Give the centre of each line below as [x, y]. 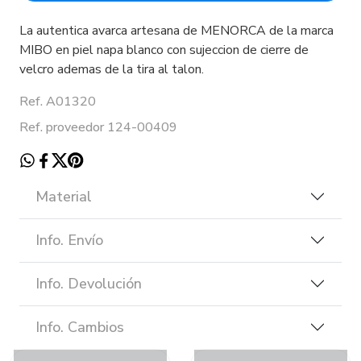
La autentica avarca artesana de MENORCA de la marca [176, 30]
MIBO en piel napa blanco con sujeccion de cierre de [164, 50]
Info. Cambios [80, 327]
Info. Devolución [89, 283]
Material [64, 196]
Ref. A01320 [58, 101]
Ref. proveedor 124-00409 [98, 127]
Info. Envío [69, 240]
